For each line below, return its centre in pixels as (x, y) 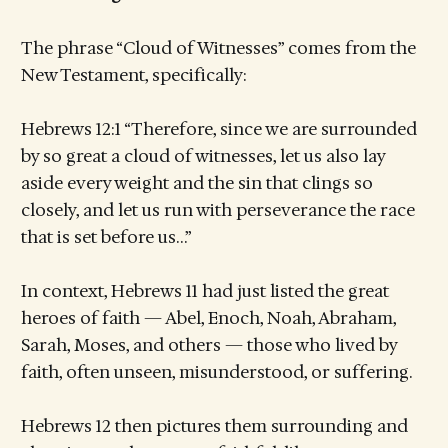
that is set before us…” (106, 236)
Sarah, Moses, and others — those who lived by (208, 344)
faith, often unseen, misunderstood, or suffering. (216, 371)
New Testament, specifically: (133, 74)
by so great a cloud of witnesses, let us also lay (202, 155)
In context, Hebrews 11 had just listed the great (204, 290)
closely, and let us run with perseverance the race (217, 209)
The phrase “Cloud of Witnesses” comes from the (218, 47)
